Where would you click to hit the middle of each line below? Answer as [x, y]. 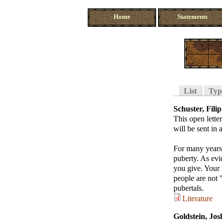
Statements [192, 17]
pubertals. [189, 188]
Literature [197, 198]
